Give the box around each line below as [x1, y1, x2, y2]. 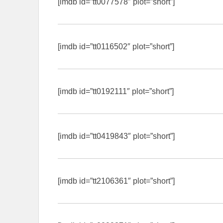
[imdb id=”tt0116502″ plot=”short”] [58, 42, 174, 51]
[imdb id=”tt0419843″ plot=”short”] [58, 131, 175, 140]
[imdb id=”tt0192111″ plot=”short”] [58, 87, 174, 96]
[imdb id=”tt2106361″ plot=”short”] [58, 176, 175, 185]
